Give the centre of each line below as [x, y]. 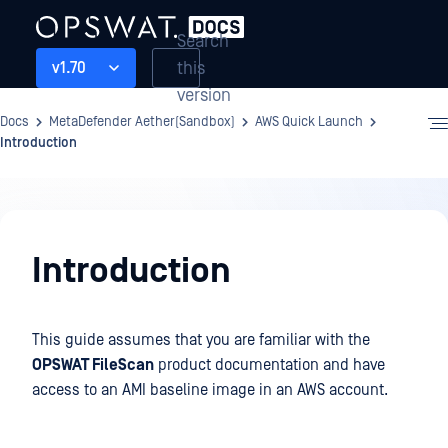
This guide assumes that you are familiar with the [201, 340]
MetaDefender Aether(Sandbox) [142, 122]
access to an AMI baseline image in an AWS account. [210, 390]
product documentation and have [269, 365]
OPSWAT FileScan [93, 365]
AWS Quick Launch [309, 122]
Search [203, 41]
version [204, 95]
